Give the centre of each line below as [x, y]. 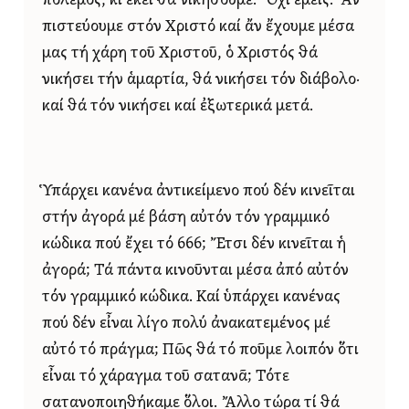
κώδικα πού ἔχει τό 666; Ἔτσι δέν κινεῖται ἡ [194, 244]
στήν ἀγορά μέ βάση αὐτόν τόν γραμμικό [186, 217]
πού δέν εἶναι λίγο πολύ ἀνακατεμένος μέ [186, 323]
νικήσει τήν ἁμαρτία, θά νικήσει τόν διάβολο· [201, 79]
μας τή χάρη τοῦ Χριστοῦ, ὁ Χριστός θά [180, 53]
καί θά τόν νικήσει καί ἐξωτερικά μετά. [178, 106]
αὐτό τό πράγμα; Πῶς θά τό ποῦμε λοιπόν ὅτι [200, 350]
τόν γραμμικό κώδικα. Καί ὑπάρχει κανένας [191, 297]
